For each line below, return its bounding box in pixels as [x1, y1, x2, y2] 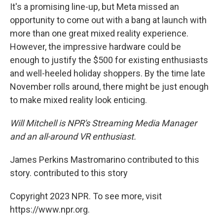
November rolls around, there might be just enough [10, 81, 209, 92]
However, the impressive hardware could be [10, 41, 181, 52]
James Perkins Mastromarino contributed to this [10, 154, 199, 165]
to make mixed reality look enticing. [10, 95, 147, 106]
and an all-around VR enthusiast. [10, 131, 136, 142]
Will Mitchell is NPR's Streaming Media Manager [10, 118, 197, 129]
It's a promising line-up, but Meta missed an [10, 1, 179, 12]
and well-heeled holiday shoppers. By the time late [10, 68, 205, 79]
